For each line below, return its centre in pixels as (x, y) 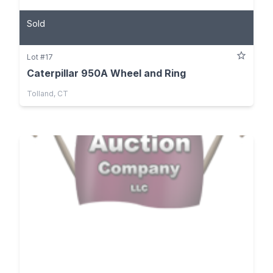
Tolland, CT (48, 94)
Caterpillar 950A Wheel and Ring (106, 73)
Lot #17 (40, 57)
